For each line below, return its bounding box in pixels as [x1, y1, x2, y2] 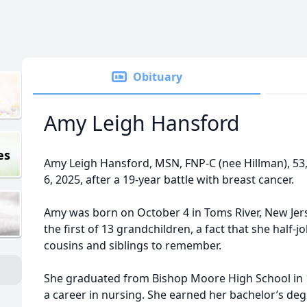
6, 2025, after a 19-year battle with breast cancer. [44, 172, 297, 187]
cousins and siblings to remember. [44, 238, 221, 253]
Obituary [133, 69, 182, 84]
